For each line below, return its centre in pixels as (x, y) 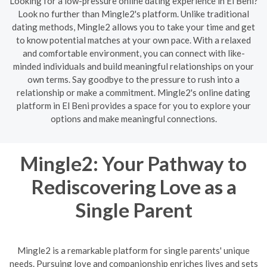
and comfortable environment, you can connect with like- (133, 53)
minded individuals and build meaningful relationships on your (133, 66)
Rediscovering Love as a (133, 186)
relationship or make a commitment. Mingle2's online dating (133, 92)
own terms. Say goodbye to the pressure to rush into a (133, 79)
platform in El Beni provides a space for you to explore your (133, 105)
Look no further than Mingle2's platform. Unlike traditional (133, 13)
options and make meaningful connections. (133, 118)
